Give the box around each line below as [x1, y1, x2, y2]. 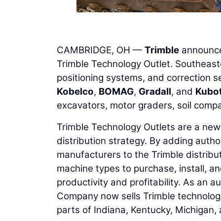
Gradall [139, 85, 171, 97]
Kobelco [57, 85, 94, 97]
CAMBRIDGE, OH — [57, 44, 145, 56]
